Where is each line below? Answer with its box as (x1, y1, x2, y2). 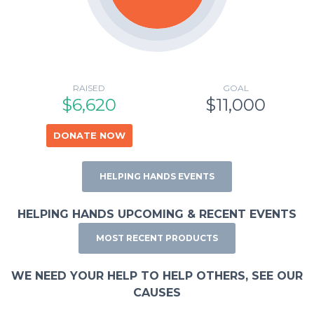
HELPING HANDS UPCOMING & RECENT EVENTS (18, 207, 296, 221)
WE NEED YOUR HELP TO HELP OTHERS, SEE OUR (11, 269, 303, 282)
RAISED (73, 83, 105, 93)
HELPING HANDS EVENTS (100, 171, 214, 182)
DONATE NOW (53, 130, 125, 141)
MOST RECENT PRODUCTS (96, 233, 218, 243)
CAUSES (133, 286, 181, 299)
